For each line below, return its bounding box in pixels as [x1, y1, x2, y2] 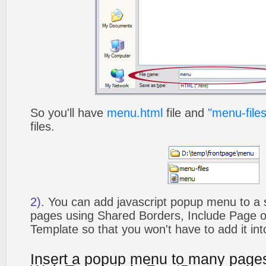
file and [163, 106, 208, 119]
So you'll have [30, 106, 107, 119]
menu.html [107, 106, 163, 119]
